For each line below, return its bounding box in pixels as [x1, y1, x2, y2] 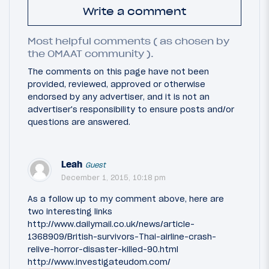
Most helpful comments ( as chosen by [28, 35, 229, 47]
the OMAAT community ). [28, 48, 154, 59]
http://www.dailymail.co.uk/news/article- [28, 218, 195, 229]
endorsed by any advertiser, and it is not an [28, 91, 210, 102]
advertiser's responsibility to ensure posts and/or [28, 103, 234, 115]
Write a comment [83, 5, 186, 18]
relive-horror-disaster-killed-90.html [28, 243, 178, 255]
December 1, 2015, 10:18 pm [61, 172, 166, 182]
